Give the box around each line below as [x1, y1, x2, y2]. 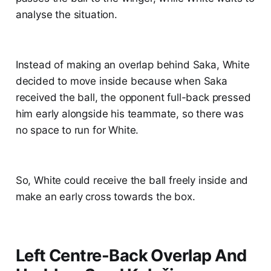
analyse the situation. [15, 8, 117, 21]
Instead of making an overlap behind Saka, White [15, 59, 250, 71]
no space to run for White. [15, 124, 139, 137]
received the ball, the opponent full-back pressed [15, 91, 251, 104]
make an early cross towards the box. [15, 191, 195, 203]
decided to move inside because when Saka [15, 75, 227, 88]
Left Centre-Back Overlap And [15, 246, 247, 266]
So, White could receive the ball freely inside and [15, 174, 249, 187]
